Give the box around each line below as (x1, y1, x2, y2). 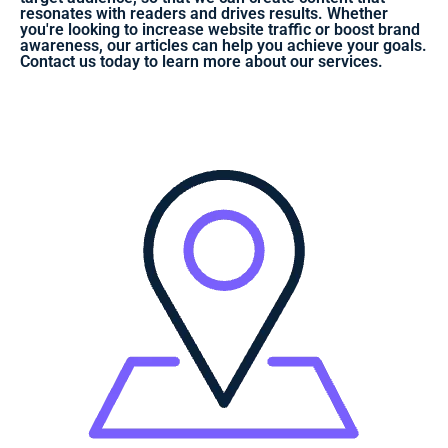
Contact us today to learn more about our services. (20, 51, 383, 71)
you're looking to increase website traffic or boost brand (20, 19, 420, 39)
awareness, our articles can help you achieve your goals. (20, 35, 427, 55)
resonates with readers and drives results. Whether (20, 3, 388, 23)
